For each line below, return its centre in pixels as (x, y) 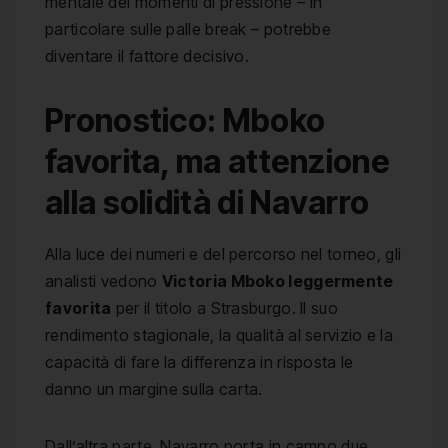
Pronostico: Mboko (185, 121)
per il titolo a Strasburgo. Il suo (224, 307)
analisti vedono (103, 280)
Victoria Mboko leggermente (277, 280)
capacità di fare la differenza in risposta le (199, 361)
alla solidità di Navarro (207, 203)
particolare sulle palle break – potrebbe (188, 29)
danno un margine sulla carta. (154, 388)
